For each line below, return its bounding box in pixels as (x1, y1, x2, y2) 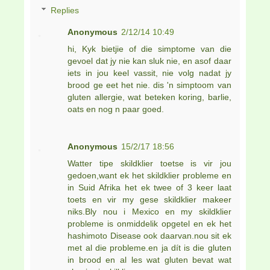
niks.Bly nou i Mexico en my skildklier (67, 207, 231, 217)
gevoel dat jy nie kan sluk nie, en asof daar (67, 56, 231, 66)
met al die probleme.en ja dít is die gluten (67, 243, 231, 253)
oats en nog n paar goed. (67, 104, 165, 115)
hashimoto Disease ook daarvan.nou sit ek (67, 231, 231, 241)
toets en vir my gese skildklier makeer (67, 195, 231, 205)
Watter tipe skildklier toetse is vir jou (67, 159, 231, 169)
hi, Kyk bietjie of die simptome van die (67, 44, 231, 54)
